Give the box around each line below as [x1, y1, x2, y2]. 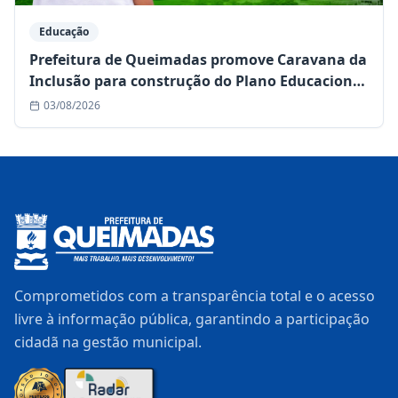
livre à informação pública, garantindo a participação [14, 309, 370, 330]
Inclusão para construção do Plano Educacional [29, 71, 366, 92]
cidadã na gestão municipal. [14, 332, 202, 353]
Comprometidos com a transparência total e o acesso [14, 286, 375, 306]
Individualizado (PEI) [29, 92, 175, 113]
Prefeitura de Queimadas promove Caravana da [29, 50, 367, 70]
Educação [39, 24, 89, 40]
